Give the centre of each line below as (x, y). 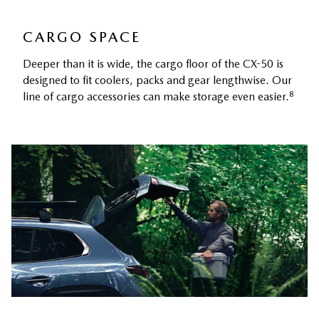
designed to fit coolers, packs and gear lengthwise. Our (157, 80)
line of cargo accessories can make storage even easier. (156, 97)
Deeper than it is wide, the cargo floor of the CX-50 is (153, 64)
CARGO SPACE (82, 37)
